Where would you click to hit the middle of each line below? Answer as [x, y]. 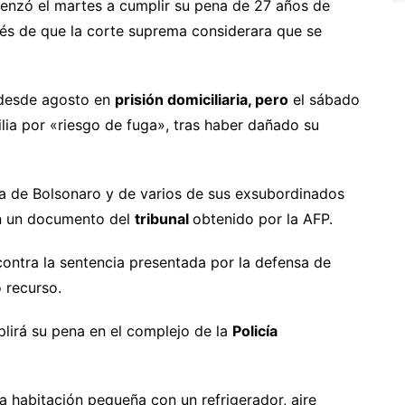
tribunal [164, 218]
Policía [255, 330]
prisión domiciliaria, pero [202, 99]
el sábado [324, 99]
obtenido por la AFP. [263, 218]
